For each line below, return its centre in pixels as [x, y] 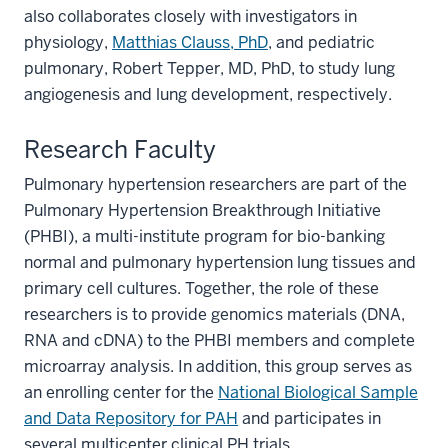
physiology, [68, 42]
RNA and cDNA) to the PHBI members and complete [219, 340]
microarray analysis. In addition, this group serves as [218, 366]
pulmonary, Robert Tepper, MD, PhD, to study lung [209, 68]
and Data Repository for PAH [131, 418]
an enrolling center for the [121, 392]
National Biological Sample [318, 392]
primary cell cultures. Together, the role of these [201, 288]
